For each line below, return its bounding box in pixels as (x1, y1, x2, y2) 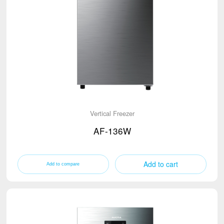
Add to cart (143, 158, 178, 169)
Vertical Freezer (89, 108, 134, 118)
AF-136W (93, 124, 131, 137)
